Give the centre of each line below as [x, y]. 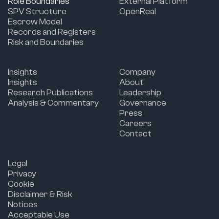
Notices [23, 205]
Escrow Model [35, 22]
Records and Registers [52, 32]
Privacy [22, 174]
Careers [135, 124]
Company [137, 72]
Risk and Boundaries [46, 43]
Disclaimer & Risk [40, 195]
